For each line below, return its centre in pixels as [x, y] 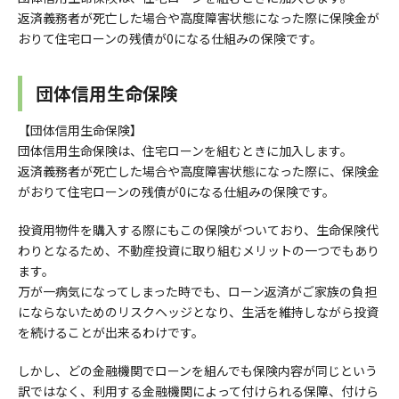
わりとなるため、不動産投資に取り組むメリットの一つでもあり [199, 251]
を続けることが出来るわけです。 [111, 333]
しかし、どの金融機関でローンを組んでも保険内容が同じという [198, 371]
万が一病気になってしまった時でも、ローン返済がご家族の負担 [197, 292]
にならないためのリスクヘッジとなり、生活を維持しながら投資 [198, 312]
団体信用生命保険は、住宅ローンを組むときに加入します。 [185, 151]
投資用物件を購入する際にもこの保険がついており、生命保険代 [198, 230]
